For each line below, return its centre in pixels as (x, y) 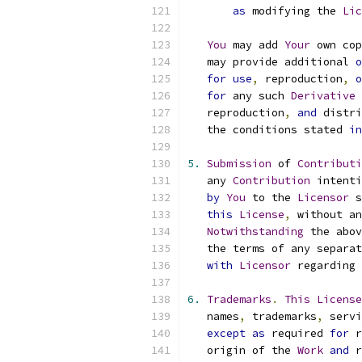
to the (271, 198)
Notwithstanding (255, 232)
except (226, 333)
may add (255, 45)
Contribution (271, 181)
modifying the (294, 11)
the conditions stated (268, 130)
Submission (239, 164)
